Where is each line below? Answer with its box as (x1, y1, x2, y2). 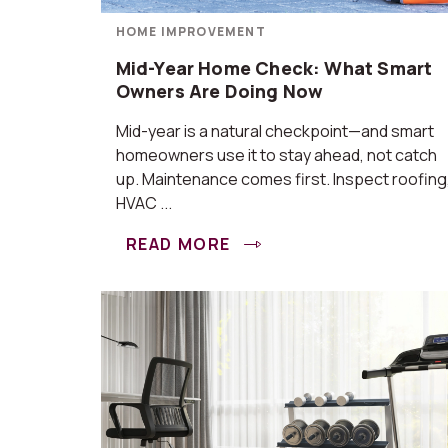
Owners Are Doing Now (115, 79, 324, 103)
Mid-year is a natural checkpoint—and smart (115, 120, 434, 142)
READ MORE (125, 233, 236, 255)
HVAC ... (115, 192, 172, 214)
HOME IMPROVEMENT (115, 23, 266, 40)
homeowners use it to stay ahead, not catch (115, 144, 437, 166)
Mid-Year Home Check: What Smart (115, 56, 433, 80)
